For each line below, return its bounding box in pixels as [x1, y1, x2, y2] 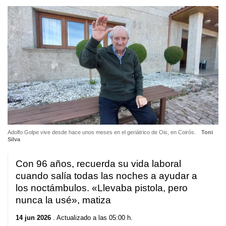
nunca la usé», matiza [16, 194, 111, 205]
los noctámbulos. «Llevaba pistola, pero [16, 182, 188, 193]
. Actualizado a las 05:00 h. [51, 214, 133, 222]
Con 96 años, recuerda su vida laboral [16, 158, 181, 169]
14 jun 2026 [16, 214, 51, 222]
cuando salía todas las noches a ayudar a [16, 170, 197, 181]
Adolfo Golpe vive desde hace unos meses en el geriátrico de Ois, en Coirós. [8, 129, 197, 135]
